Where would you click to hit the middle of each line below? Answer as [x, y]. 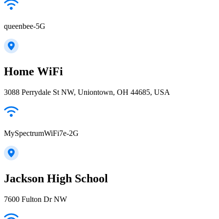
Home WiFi [33, 71]
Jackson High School [56, 178]
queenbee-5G [25, 26]
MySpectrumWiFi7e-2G [41, 133]
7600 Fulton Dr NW [35, 199]
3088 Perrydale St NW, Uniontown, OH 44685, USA [87, 92]
